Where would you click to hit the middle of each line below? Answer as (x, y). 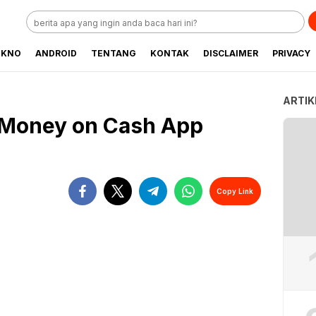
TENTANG (114, 53)
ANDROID (56, 53)
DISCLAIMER (231, 53)
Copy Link (235, 191)
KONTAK (170, 53)
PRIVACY (291, 53)
